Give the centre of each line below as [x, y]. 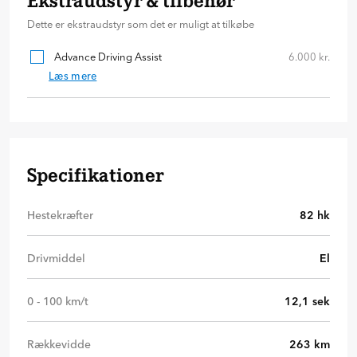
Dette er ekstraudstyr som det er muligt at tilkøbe [141, 24]
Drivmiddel [56, 259]
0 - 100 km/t [58, 302]
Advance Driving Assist [108, 57]
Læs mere [73, 76]
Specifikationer [95, 176]
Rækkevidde [59, 345]
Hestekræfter [60, 216]
